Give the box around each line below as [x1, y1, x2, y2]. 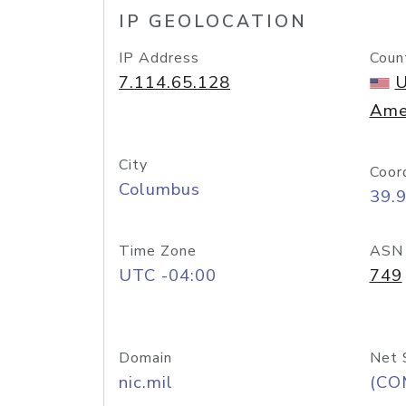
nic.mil [119, 371, 173, 394]
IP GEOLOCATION [119, 10, 307, 34]
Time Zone [119, 241, 197, 261]
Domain [119, 348, 172, 368]
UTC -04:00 [119, 264, 217, 287]
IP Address [119, 48, 199, 68]
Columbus [119, 178, 200, 201]
